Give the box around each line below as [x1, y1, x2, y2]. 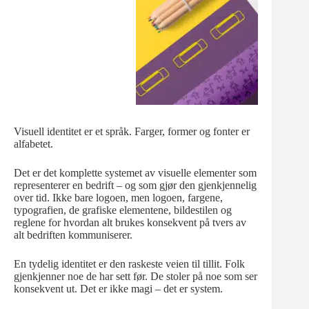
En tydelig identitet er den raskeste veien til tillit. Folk [14, 258, 245, 270]
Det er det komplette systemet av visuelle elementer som [14, 167, 257, 179]
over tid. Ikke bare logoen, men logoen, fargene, [14, 192, 223, 204]
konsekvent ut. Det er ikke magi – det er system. [14, 283, 223, 295]
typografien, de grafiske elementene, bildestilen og [14, 204, 232, 217]
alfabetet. [14, 138, 53, 150]
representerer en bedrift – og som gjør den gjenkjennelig [14, 179, 257, 192]
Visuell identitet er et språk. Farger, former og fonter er [14, 126, 250, 138]
